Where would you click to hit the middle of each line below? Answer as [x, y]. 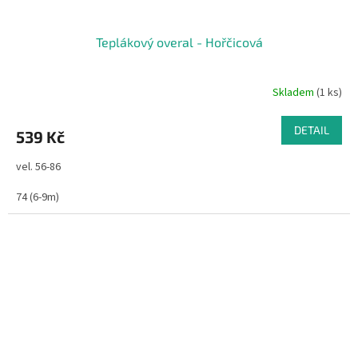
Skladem [294, 92]
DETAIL [312, 130]
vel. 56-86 [38, 167]
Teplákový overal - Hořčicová [179, 42]
